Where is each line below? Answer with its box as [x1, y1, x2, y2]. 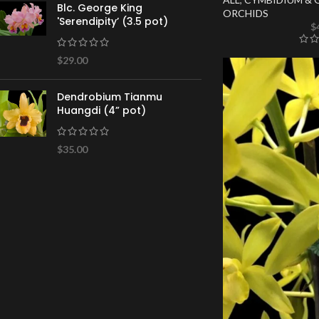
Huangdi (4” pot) [57, 103, 146, 118]
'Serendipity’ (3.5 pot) [57, 14, 168, 29]
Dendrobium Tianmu [57, 90, 162, 105]
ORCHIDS [222, 7, 268, 20]
